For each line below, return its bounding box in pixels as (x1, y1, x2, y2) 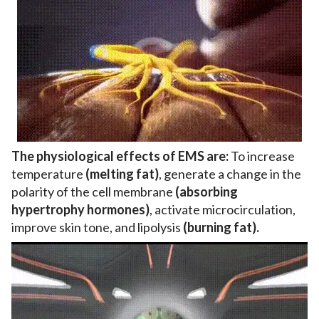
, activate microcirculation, (150, 202, 296, 218)
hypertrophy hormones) (11, 202, 150, 218)
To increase (229, 148, 295, 164)
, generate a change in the (159, 166, 301, 182)
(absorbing (175, 184, 238, 200)
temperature (11, 166, 85, 182)
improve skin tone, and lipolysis (11, 219, 183, 236)
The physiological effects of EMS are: (11, 148, 229, 164)
